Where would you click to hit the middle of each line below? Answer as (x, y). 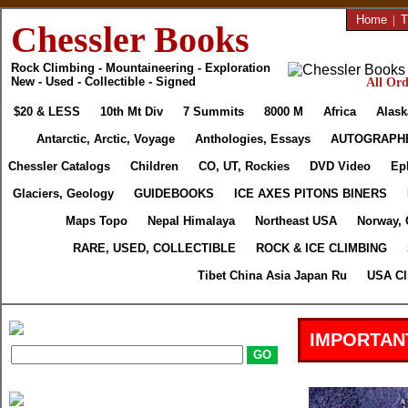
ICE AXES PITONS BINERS (311, 194)
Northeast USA (296, 221)
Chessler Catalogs (59, 166)
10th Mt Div (132, 112)
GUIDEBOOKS (174, 194)
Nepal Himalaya (191, 221)
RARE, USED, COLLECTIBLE (155, 248)
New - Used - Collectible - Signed (103, 82)
